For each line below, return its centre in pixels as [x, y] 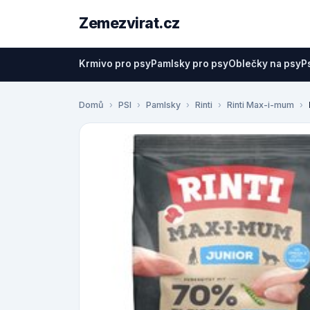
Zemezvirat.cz [129, 23]
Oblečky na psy [265, 64]
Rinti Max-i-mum [261, 105]
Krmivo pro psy [115, 64]
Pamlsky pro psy [190, 64]
